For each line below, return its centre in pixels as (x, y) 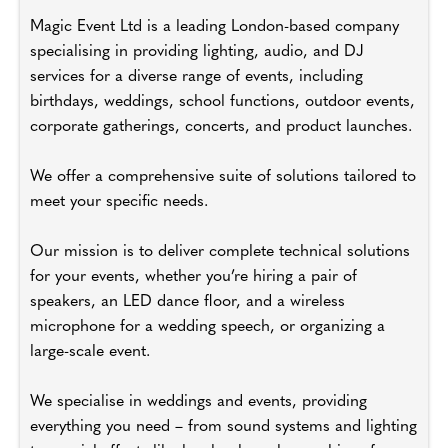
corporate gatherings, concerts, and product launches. (221, 126)
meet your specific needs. (119, 201)
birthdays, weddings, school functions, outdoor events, (222, 101)
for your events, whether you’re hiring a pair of (193, 276)
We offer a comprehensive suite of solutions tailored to (223, 176)
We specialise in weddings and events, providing (198, 401)
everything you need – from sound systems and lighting (223, 426)
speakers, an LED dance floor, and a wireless (187, 301)
